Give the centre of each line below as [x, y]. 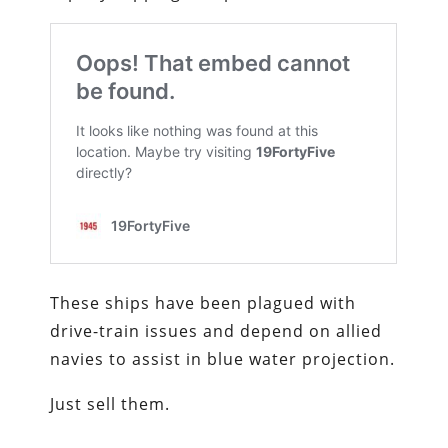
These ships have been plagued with [203, 303]
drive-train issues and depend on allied [216, 331]
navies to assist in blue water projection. [223, 359]
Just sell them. [110, 404]
